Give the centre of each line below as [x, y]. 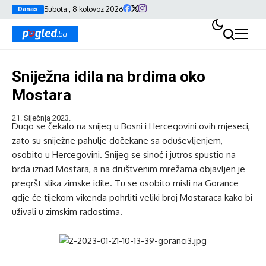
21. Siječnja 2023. [41, 118]
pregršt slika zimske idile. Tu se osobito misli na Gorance [125, 183]
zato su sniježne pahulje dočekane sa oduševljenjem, [117, 140]
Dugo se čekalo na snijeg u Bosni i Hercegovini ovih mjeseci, [131, 126]
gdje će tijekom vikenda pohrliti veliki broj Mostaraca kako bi [132, 197]
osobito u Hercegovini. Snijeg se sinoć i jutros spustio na [124, 155]
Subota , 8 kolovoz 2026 [83, 9]
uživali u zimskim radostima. [68, 212]
